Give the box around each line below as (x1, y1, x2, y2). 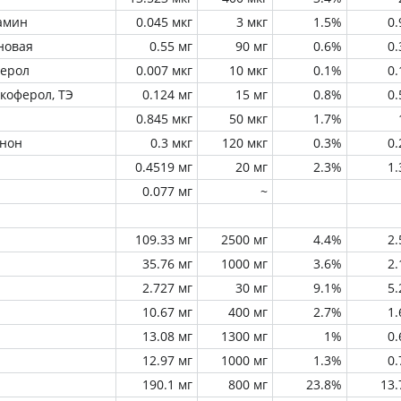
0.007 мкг (136, 62, 192, 79)
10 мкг (229, 62, 268, 79)
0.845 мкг (136, 110, 192, 127)
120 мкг (222, 134, 268, 151)
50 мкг (229, 110, 268, 127)
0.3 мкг (150, 134, 192, 151)
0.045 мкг (136, 13, 192, 30)
